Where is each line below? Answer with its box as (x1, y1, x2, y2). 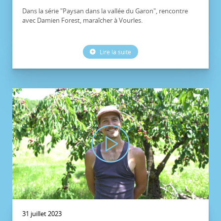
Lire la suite (98, 48, 131, 56)
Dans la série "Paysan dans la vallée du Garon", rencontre (22, 6, 188, 16)
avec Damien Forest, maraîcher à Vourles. (22, 16, 143, 25)
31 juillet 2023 (22, 209, 62, 218)
